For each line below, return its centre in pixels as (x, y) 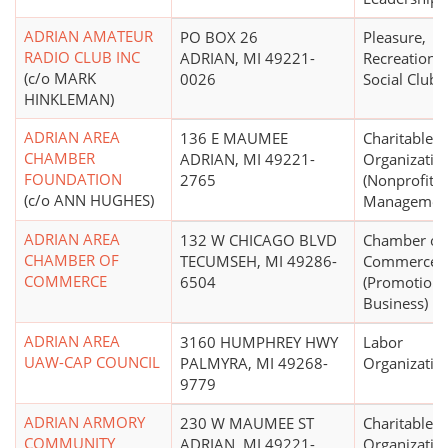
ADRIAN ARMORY (84, 422)
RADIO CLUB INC (82, 57)
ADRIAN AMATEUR (88, 36)
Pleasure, (394, 37)
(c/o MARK (60, 78)
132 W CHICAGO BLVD (258, 240)
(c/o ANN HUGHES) (89, 200)
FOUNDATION (73, 179)
